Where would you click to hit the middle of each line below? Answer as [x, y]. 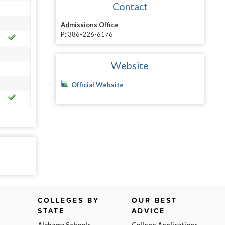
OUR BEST [154, 201]
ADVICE [148, 211]
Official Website [97, 85]
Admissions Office [90, 24]
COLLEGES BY [69, 201]
